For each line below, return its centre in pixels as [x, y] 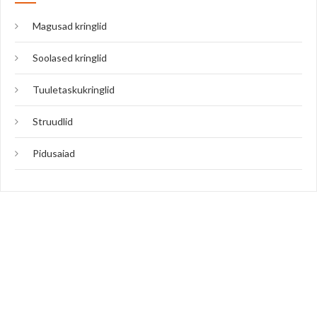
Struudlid [53, 122]
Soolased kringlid [70, 58]
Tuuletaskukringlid [74, 90]
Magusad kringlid [70, 26]
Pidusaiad [54, 154]
